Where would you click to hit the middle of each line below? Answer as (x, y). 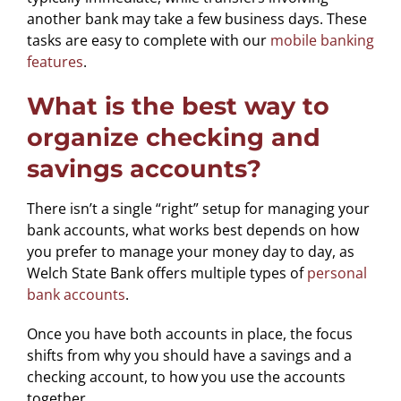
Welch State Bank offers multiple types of (166, 273)
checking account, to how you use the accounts (186, 376)
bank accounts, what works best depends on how (192, 230)
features (55, 61)
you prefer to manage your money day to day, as (190, 251)
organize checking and (173, 137)
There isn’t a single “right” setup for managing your (198, 208)
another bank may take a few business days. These (196, 18)
